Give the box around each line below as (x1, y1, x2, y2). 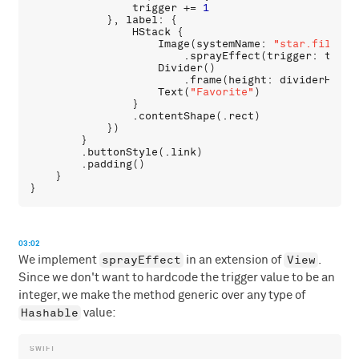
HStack (132, 26, 171, 39)
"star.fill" (273, 38, 345, 51)
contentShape (139, 110, 216, 123)
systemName (196, 38, 261, 51)
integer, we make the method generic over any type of (18, 288, 305, 301)
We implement (18, 253, 99, 266)
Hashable (20, 305, 79, 320)
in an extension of (184, 253, 284, 266)
